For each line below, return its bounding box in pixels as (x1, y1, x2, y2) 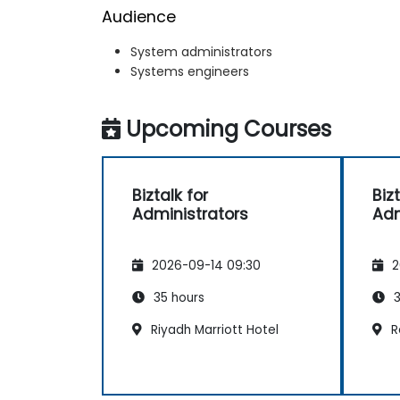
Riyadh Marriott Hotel (147, 321, 279, 339)
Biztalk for (132, 184, 208, 206)
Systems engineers (130, 62, 249, 80)
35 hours (150, 289, 204, 307)
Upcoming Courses (126, 113, 331, 144)
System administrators (130, 42, 272, 61)
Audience (102, 5, 176, 28)
